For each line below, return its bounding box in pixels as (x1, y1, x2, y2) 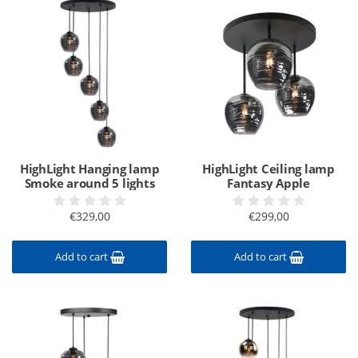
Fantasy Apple (227, 175, 310, 191)
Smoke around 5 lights (24, 175, 155, 191)
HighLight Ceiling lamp (202, 161, 335, 177)
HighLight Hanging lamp (19, 161, 160, 177)
